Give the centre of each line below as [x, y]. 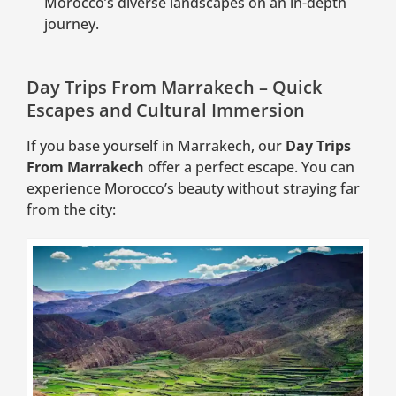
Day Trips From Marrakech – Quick [174, 88]
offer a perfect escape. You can [249, 168]
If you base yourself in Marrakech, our [156, 146]
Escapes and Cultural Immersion [166, 110]
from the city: [71, 210]
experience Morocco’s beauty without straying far [193, 189]
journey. [72, 24]
